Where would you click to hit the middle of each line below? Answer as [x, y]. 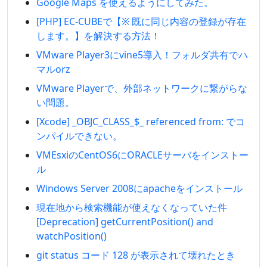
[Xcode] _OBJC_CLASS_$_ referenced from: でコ [141, 122]
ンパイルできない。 [79, 136]
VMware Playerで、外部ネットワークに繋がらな [142, 88]
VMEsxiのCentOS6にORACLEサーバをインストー [142, 155]
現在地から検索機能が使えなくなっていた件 [136, 207]
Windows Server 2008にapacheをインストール [139, 188]
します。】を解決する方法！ [98, 36]
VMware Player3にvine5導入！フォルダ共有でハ [142, 55]
